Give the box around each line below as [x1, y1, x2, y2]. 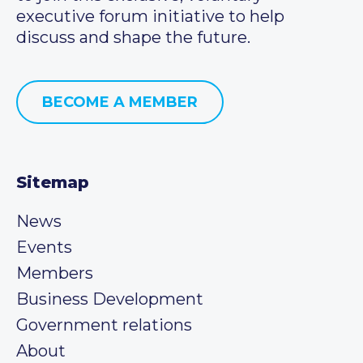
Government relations [16, 314, 192, 335]
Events [16, 237, 72, 257]
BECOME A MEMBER [42, 92, 198, 111]
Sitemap [16, 172, 89, 192]
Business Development [16, 288, 203, 309]
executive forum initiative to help [16, 6, 284, 26]
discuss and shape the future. [16, 27, 250, 47]
